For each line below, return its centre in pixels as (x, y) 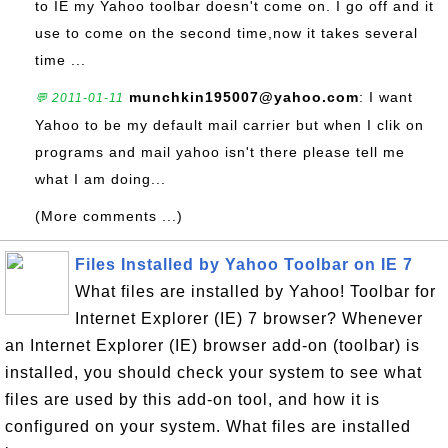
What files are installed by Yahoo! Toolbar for (255, 291)
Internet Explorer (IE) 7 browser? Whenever (249, 318)
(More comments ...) (109, 216)
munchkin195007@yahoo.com (244, 97)
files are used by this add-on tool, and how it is (192, 399)
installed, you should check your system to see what (213, 372)
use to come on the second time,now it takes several (226, 33)
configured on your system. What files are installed (208, 426)
